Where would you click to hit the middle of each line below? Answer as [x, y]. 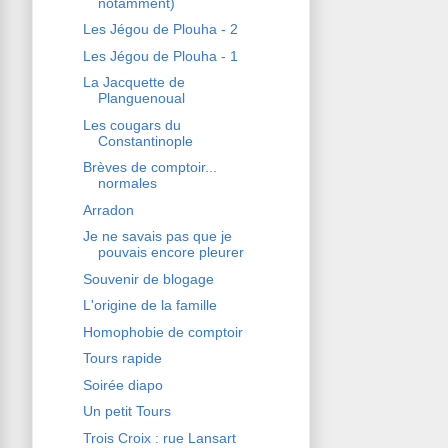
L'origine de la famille [149, 305]
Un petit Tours [126, 411]
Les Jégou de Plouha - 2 [160, 29]
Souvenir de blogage [148, 278]
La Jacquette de [133, 82]
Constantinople [145, 140]
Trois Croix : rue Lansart [159, 437]
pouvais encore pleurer [170, 252]
